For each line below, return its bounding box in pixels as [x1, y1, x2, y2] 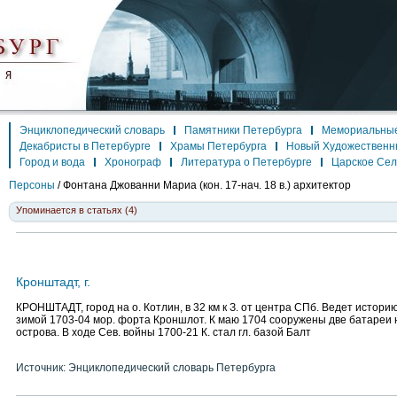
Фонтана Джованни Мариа [63, 179, 197, 191]
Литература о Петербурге [181, 156, 312, 168]
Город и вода [19, 156, 85, 168]
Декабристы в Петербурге [19, 140, 151, 152]
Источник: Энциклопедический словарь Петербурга [16, 362, 276, 374]
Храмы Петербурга [170, 140, 267, 152]
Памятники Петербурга [184, 124, 302, 136]
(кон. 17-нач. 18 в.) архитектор [197, 179, 351, 191]
